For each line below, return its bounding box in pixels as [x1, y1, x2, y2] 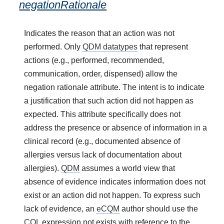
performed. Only [24, 42, 83, 51]
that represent [137, 42, 188, 51]
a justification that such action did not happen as [24, 96, 194, 105]
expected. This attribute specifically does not [24, 109, 181, 118]
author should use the [119, 204, 198, 213]
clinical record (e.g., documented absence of [24, 136, 180, 145]
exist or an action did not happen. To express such [24, 190, 201, 199]
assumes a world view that [79, 163, 175, 172]
